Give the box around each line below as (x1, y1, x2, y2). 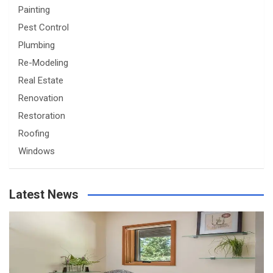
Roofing (18, 128, 49, 139)
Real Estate (18, 75, 63, 86)
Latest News (9, 187, 79, 202)
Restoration (18, 110, 65, 121)
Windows (18, 146, 55, 157)
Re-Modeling (18, 57, 68, 68)
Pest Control (18, 22, 69, 33)
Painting (18, 4, 50, 15)
